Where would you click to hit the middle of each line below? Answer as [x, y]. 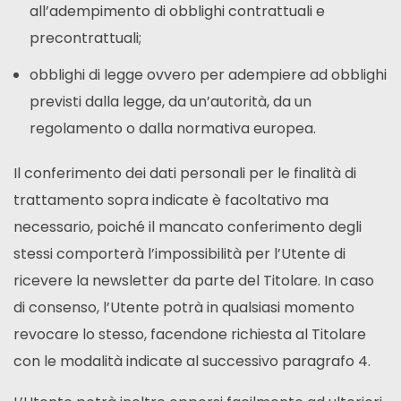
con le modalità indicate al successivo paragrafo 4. [192, 362]
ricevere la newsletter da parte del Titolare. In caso [194, 281]
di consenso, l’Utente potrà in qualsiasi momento [184, 308]
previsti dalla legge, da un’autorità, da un [170, 102]
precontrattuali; [85, 38]
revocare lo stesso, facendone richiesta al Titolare [190, 335]
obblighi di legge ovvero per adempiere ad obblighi [208, 75]
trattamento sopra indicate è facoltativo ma [171, 200]
